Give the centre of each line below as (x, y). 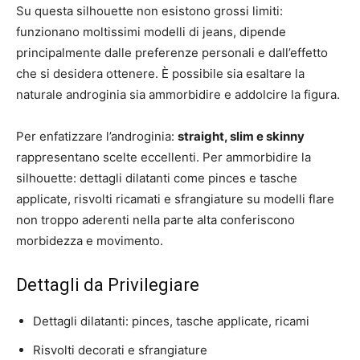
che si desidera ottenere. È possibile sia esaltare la (160, 73)
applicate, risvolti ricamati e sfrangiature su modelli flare (175, 198)
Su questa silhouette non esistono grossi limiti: (149, 10)
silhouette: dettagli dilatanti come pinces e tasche (157, 178)
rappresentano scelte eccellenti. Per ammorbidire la (164, 157)
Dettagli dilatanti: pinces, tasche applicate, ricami (171, 321)
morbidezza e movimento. (90, 240)
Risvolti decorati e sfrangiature (120, 350)
